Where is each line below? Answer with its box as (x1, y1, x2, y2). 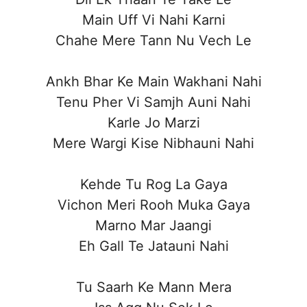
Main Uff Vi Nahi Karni (82, 11, 225, 28)
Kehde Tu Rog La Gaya (79, 175, 228, 193)
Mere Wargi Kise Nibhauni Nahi (53, 134, 254, 151)
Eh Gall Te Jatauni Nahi (78, 237, 229, 254)
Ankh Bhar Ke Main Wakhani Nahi (45, 73, 262, 90)
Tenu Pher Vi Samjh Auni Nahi (56, 93, 251, 110)
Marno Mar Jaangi (95, 217, 212, 234)
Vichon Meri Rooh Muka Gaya (57, 196, 250, 213)
